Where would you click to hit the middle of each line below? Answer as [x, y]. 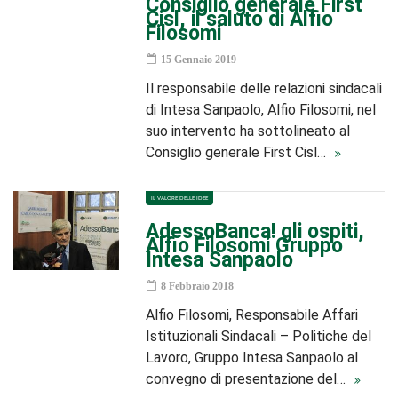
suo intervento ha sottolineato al [248, 131]
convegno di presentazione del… [248, 379]
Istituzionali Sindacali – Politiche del [259, 336]
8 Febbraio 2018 [196, 286]
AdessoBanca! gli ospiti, [255, 231]
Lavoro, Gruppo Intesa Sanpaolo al [252, 358]
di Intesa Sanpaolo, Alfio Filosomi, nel [261, 110]
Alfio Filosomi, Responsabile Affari [252, 315]
